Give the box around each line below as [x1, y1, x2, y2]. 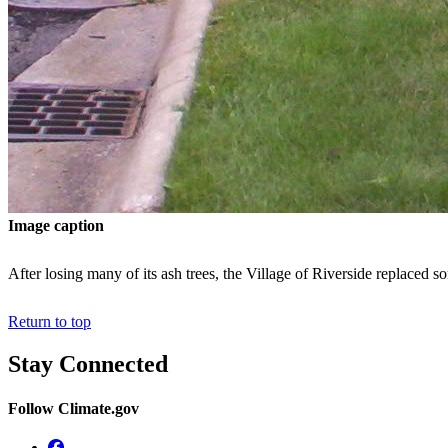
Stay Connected [8, 351, 168, 378]
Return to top [8, 313, 91, 331]
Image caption [8, 217, 104, 235]
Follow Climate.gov [8, 399, 139, 417]
